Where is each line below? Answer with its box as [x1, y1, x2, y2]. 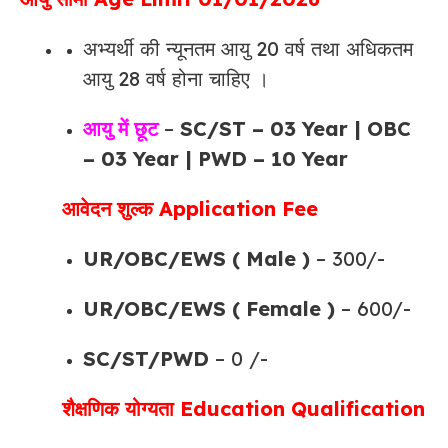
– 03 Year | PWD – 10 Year [83, 145, 348, 171]
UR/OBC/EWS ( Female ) [83, 295, 335, 321]
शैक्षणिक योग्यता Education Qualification [62, 395, 425, 421]
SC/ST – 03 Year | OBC [180, 115, 411, 141]
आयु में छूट [83, 115, 158, 141]
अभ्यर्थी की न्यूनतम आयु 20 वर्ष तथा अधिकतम [83, 35, 413, 61]
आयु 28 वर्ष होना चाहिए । [83, 65, 269, 91]
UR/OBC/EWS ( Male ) [83, 245, 310, 271]
